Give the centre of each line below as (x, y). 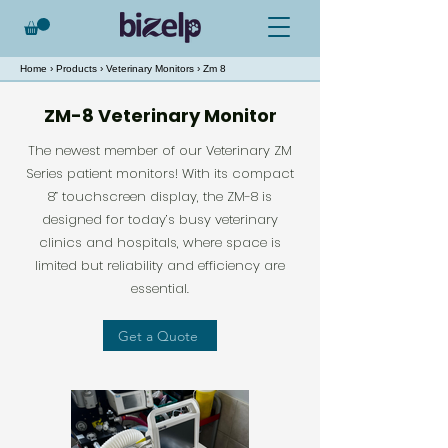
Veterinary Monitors (150, 69)
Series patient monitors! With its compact (160, 174)
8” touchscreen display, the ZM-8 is (160, 197)
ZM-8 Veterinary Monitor (160, 116)
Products (76, 69)
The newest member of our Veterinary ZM (160, 151)
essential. (160, 289)
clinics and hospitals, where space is (160, 243)
